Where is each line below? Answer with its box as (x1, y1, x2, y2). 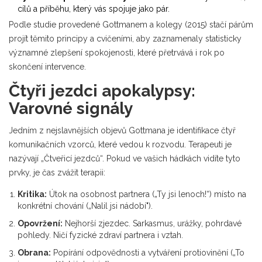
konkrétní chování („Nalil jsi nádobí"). (18, 201, 153, 211)
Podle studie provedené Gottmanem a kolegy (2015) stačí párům (9, 19, 253, 29)
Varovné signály (9, 98, 133, 118)
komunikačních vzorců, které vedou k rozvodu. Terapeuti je (9, 139, 232, 149)
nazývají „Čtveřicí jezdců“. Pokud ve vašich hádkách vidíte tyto (9, 153, 240, 163)
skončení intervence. (9, 61, 86, 71)
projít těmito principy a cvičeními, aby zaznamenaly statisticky (9, 33, 242, 43)
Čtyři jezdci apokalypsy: (9, 81, 195, 101)
